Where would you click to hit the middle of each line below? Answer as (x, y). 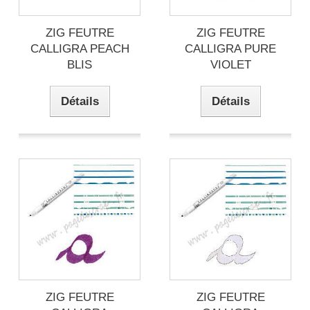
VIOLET (230, 65)
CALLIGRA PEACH (80, 49)
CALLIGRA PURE (230, 49)
